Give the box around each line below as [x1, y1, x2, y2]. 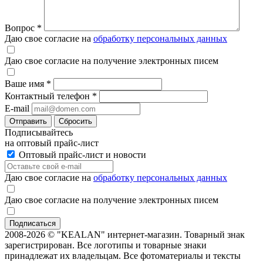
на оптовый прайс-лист [5, 138, 99, 149]
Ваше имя [5, 79, 46, 89]
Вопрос [5, 23, 37, 33]
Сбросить [59, 117, 92, 126]
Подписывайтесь [5, 127, 73, 138]
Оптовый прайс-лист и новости [16, 150, 146, 160]
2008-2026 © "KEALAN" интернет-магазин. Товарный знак [5, 230, 245, 240]
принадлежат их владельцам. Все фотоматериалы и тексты [5, 251, 241, 261]
